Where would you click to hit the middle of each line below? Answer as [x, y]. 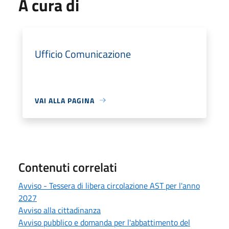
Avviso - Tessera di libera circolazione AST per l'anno [109, 185]
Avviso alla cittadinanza [60, 210]
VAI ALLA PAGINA [65, 100]
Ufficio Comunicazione [83, 54]
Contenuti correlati [68, 167]
